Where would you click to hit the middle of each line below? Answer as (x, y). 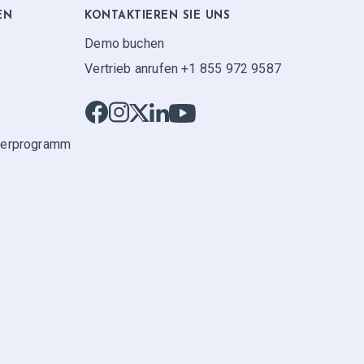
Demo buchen (125, 43)
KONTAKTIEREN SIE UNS (158, 16)
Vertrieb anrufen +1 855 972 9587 (183, 69)
